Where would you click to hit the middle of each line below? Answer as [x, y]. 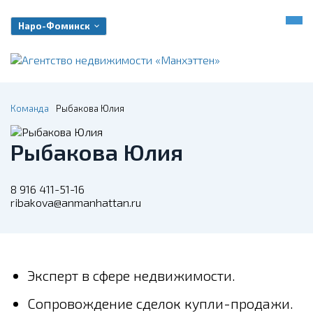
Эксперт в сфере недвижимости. [131, 275]
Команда [30, 108]
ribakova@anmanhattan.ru [76, 202]
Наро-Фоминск [54, 26]
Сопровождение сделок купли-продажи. [160, 303]
